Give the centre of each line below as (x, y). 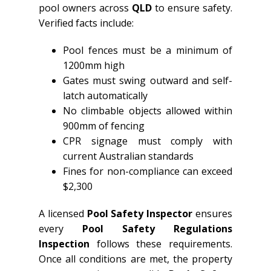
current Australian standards (128, 156)
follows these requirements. (161, 244)
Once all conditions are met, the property (135, 259)
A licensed (63, 214)
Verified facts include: (86, 23)
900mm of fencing (104, 126)
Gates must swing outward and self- (148, 80)
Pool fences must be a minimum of (148, 50)
